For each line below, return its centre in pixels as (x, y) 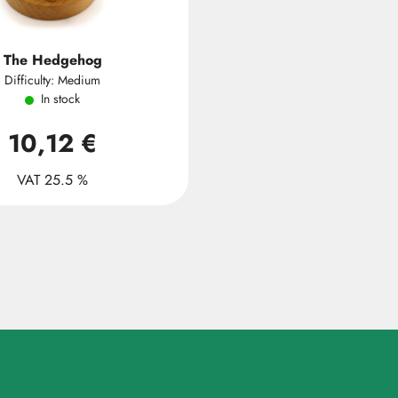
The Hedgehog (52, 60)
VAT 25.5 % (52, 180)
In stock (60, 99)
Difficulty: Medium (52, 80)
